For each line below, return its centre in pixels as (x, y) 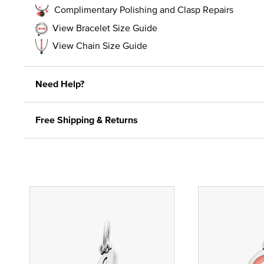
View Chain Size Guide (100, 45)
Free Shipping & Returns (87, 120)
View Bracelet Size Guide (105, 27)
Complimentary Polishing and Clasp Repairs (144, 9)
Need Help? (60, 84)
